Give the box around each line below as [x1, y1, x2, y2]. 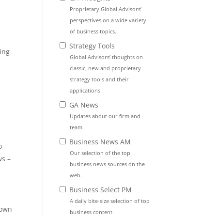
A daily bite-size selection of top [70, 197, 150, 205]
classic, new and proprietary [70, 64, 141, 72]
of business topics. [70, 28, 117, 35]
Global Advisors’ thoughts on [70, 53, 143, 61]
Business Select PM [67, 185, 132, 195]
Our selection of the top [70, 149, 131, 157]
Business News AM [67, 137, 131, 147]
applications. [70, 87, 102, 94]
